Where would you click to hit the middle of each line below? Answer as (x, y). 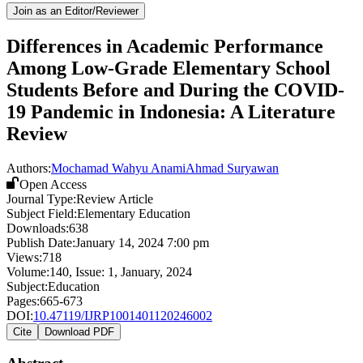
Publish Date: (41, 242)
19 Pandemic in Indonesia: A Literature (171, 111)
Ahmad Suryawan (232, 168)
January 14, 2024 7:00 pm (142, 242)
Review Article (115, 199)
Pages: (23, 301)
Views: (24, 257)
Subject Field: (42, 213)
